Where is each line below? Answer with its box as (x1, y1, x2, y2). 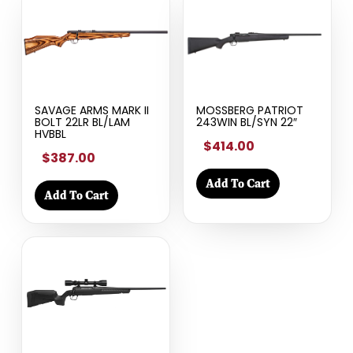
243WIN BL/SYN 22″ (195, 113, 297, 130)
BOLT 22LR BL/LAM (34, 113, 130, 130)
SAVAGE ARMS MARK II (34, 102, 149, 118)
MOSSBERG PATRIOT (195, 102, 303, 118)
